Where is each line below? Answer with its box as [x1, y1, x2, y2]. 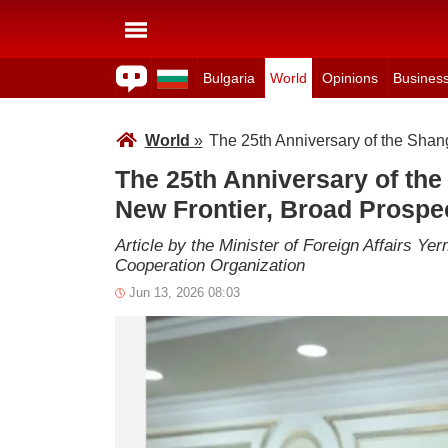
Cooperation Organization [114, 256, 305, 275]
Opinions [321, 70, 378, 86]
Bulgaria [202, 70, 255, 86]
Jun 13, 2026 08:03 [128, 285, 240, 300]
